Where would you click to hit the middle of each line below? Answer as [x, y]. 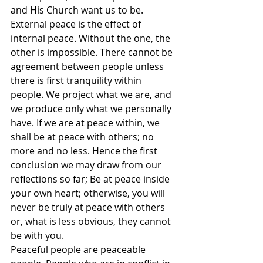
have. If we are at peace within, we [86, 123]
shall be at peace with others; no [83, 137]
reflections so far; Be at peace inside [91, 179]
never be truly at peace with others [89, 208]
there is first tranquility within [77, 81]
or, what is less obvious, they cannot [92, 222]
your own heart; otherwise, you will [89, 193]
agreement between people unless [88, 67]
